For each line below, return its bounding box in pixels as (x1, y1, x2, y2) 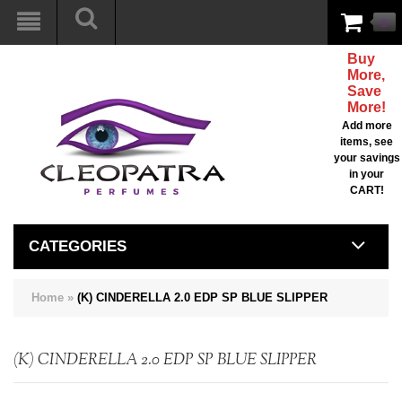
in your (349, 168, 384, 180)
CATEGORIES (29, 238, 127, 255)
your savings (333, 152, 400, 164)
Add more (341, 119, 392, 132)
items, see (340, 135, 393, 148)
